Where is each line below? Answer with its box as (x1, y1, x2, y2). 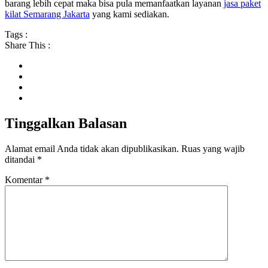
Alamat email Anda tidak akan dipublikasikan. (5, 144, 179, 154)
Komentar (5, 175, 45, 185)
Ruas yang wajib (181, 144, 245, 154)
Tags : (5, 29, 28, 40)
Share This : (5, 40, 50, 51)
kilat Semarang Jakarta (5, 9, 90, 20)
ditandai (5, 154, 37, 165)
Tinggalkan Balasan (5, 115, 127, 132)
